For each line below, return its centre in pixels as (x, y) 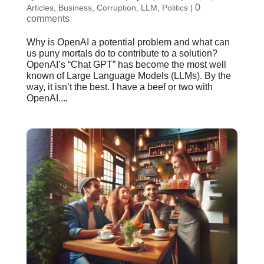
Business (75, 7)
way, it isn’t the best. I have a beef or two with (119, 87)
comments (48, 18)
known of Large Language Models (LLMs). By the (128, 75)
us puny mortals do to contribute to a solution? (122, 53)
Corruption (116, 7)
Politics (175, 7)
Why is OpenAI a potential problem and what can (128, 42)
